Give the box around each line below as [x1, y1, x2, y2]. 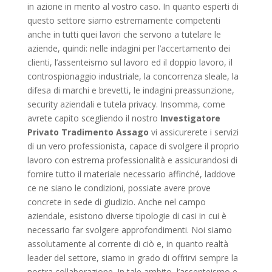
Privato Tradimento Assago [27, 126, 149, 138]
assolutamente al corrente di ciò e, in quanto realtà [27, 238, 228, 250]
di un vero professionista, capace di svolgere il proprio [27, 140, 239, 152]
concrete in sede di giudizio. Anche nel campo [27, 196, 206, 208]
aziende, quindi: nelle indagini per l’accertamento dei [27, 42, 230, 55]
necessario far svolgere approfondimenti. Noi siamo [27, 224, 232, 236]
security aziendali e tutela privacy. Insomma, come [27, 98, 225, 110]
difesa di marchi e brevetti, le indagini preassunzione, [27, 84, 234, 97]
